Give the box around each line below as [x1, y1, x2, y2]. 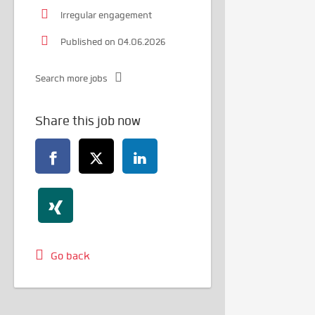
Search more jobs [35, 72, 108, 85]
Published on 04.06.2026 [60, 36, 165, 49]
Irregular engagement [60, 9, 152, 22]
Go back [51, 250, 90, 263]
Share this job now [35, 113, 141, 129]
